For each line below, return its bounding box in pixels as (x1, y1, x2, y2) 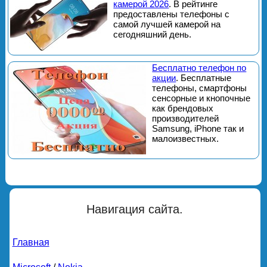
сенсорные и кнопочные (152, 93, 251, 104)
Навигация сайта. (86, 203, 184, 216)
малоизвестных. (152, 133, 219, 144)
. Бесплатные (176, 73, 232, 83)
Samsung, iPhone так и (152, 123, 244, 134)
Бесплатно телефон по (152, 63, 247, 73)
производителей (152, 113, 219, 124)
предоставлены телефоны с (113, 9, 230, 20)
